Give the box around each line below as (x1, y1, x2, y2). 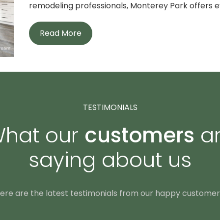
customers (84, 120, 194, 150)
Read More (39, 27, 82, 39)
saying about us (28, 145, 192, 174)
